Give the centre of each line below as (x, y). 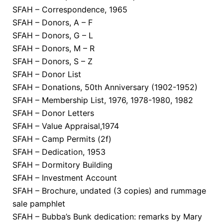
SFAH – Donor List (47, 74)
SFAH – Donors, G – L (53, 35)
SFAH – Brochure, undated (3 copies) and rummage (109, 190)
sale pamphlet (39, 203)
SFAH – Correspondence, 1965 (70, 9)
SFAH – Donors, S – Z (53, 61)
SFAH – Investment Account (65, 177)
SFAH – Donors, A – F (53, 22)
